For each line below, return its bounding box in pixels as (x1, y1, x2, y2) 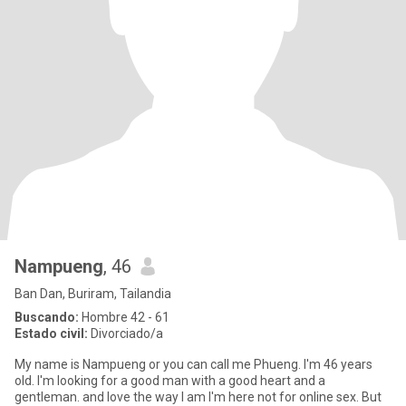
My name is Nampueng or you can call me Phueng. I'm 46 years (14, 357, 372, 372)
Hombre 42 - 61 (79, 310, 169, 324)
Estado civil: (14, 326, 88, 341)
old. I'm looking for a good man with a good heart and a (14, 373, 325, 388)
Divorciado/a (88, 326, 163, 341)
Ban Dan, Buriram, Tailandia (14, 286, 171, 301)
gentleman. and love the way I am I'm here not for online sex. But (14, 390, 382, 404)
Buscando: (14, 310, 79, 324)
